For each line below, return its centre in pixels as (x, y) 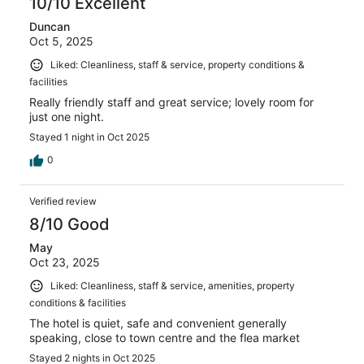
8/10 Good (69, 224)
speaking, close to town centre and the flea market (165, 337)
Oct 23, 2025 (65, 262)
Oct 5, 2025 (61, 41)
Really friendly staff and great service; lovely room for (171, 102)
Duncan (50, 27)
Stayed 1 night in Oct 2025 (89, 136)
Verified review (63, 201)
